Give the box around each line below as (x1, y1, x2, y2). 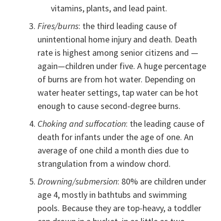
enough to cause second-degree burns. (37, 100, 181, 112)
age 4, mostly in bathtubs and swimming (37, 189, 187, 201)
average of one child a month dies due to (37, 145, 189, 156)
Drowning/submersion (37, 176, 118, 187)
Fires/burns (37, 20, 79, 32)
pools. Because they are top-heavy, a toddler (37, 202, 202, 214)
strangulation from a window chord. (37, 158, 171, 170)
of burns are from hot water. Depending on (37, 74, 196, 85)
